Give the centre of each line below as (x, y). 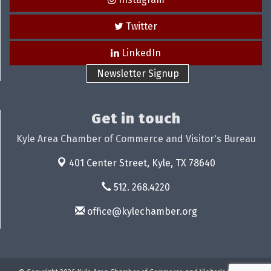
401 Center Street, (110, 163)
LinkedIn (141, 53)
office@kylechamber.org (141, 211)
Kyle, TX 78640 (183, 163)
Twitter (142, 26)
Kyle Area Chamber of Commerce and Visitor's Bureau (136, 139)
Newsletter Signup (138, 73)
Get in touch (136, 118)
